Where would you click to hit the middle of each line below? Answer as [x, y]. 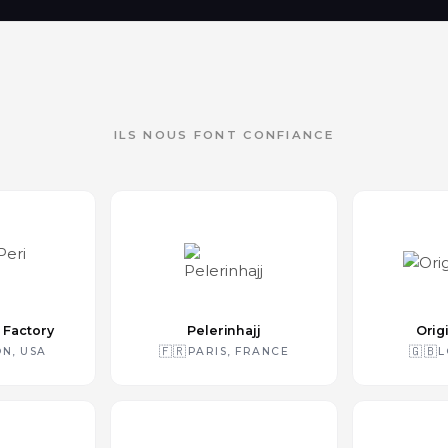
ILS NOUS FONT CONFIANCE [224, 135]
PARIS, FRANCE [238, 351]
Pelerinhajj [224, 330]
